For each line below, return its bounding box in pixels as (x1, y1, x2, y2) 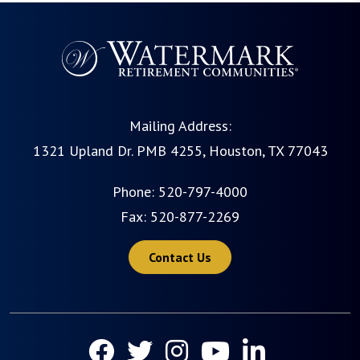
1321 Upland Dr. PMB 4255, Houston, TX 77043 (32, 141, 328, 160)
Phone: (112, 182, 154, 201)
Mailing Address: (129, 116, 231, 135)
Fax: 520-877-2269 (121, 207, 239, 226)
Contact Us (149, 248, 211, 265)
